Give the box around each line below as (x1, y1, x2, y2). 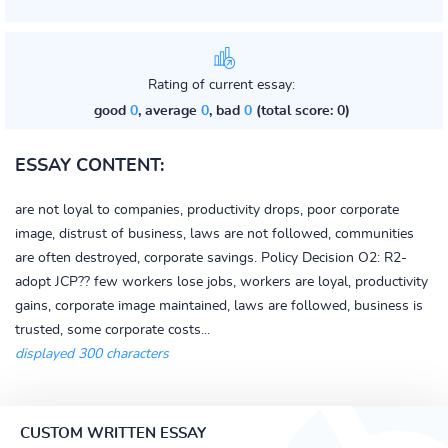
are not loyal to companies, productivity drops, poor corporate (15, 203, 399, 217)
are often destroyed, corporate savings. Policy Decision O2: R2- (15, 251, 407, 265)
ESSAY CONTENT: (15, 157, 164, 175)
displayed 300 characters (15, 347, 169, 361)
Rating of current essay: (148, 78, 295, 92)
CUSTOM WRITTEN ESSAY (20, 426, 206, 441)
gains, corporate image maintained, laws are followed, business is (15, 299, 423, 313)
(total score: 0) (251, 104, 350, 118)
